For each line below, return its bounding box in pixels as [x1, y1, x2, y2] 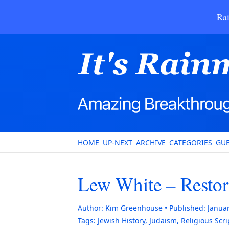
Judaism [149, 216, 177, 225]
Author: [78, 203, 103, 213]
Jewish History [98, 216, 145, 225]
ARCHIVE [136, 138, 166, 147]
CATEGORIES [169, 138, 212, 147]
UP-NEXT [103, 138, 132, 147]
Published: [169, 203, 205, 213]
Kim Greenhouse [105, 203, 163, 213]
